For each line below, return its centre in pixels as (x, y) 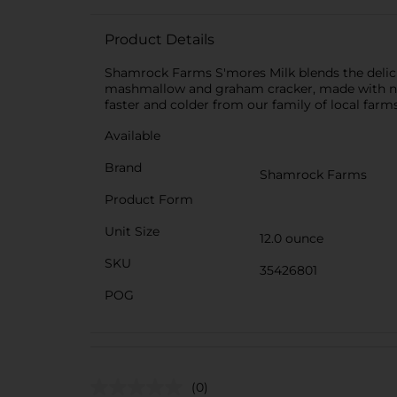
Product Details (160, 39)
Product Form (149, 199)
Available (132, 136)
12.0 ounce (292, 238)
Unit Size (132, 231)
